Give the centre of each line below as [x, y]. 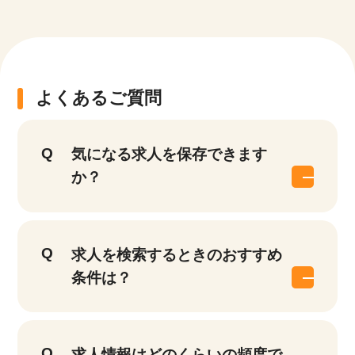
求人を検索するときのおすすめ [176, 254]
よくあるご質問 [98, 98]
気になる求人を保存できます [169, 155]
